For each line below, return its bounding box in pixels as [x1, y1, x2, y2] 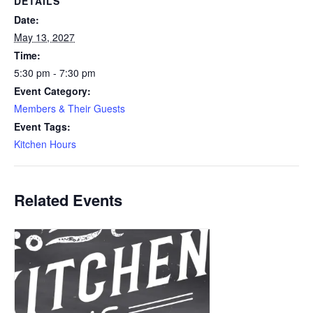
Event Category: [14, 84, 91, 99]
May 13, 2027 [14, 30, 75, 45]
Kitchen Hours [14, 137, 76, 152]
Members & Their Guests [14, 101, 125, 116]
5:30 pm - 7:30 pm [14, 66, 96, 80]
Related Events [14, 189, 122, 212]
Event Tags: [14, 119, 71, 134]
